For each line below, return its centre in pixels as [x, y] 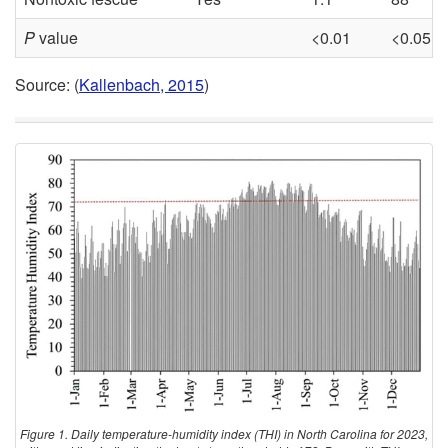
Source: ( [47, 85]
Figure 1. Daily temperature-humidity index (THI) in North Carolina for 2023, [224, 434]
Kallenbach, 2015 [141, 85]
